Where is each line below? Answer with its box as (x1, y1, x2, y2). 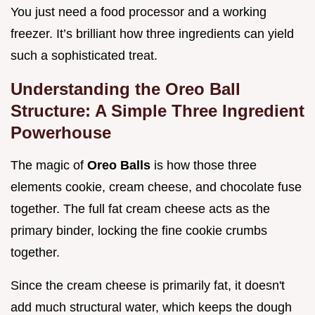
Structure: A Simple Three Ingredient (11, 101, 304, 121)
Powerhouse (11, 123, 111, 143)
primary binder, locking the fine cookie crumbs (11, 224, 267, 238)
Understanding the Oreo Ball (11, 79, 240, 99)
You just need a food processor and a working (11, 5, 266, 20)
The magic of (11, 158, 87, 173)
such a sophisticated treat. (11, 49, 157, 63)
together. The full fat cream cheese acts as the (11, 202, 270, 217)
